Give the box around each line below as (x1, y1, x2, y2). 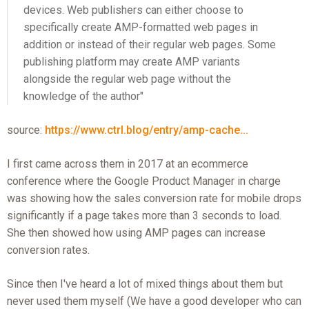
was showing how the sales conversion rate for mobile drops (6, 192, 301, 206)
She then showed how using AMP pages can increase (6, 226, 266, 240)
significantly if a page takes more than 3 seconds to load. (6, 209, 281, 223)
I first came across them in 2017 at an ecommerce (6, 157, 248, 171)
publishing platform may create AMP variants (23, 54, 241, 68)
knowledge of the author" (23, 89, 144, 103)
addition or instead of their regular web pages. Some (23, 37, 277, 51)
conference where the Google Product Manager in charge (6, 175, 281, 188)
